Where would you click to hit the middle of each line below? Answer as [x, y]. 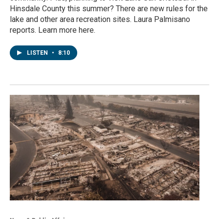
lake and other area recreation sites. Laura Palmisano [100, 19]
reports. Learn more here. [53, 30]
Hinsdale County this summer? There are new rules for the [109, 8]
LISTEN [38, 53]
